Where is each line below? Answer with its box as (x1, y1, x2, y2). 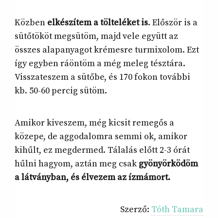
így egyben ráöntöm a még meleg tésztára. (15, 58, 185, 70)
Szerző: (120, 204, 151, 216)
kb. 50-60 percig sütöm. (15, 85, 107, 97)
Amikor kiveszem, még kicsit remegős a (15, 117, 174, 129)
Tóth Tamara (151, 204, 203, 216)
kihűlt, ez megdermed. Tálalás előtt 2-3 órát (15, 145, 190, 156)
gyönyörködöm (139, 158, 198, 170)
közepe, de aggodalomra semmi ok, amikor (15, 131, 187, 143)
